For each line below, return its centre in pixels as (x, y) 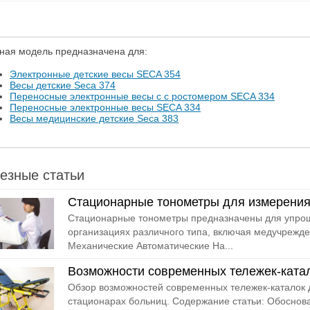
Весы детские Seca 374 (63, 85)
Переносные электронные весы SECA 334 (105, 107)
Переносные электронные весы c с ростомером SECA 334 (142, 96)
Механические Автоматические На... (150, 246)
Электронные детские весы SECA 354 (95, 74)
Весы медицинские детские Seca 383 (94, 118)
